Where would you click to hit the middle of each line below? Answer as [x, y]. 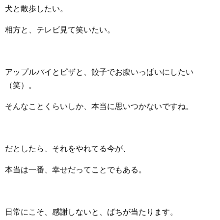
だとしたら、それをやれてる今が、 [68, 149]
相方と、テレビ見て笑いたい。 [60, 30]
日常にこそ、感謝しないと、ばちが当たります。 [91, 212]
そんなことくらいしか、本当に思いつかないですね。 [99, 107]
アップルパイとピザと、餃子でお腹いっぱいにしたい [99, 72]
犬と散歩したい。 [36, 9]
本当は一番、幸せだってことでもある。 [76, 170]
